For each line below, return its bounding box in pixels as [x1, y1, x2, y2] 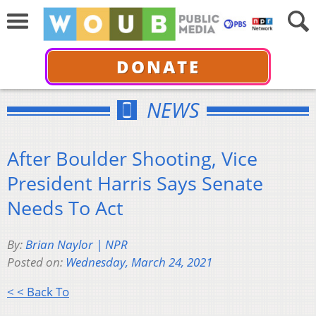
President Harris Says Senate [7, 169, 263, 196]
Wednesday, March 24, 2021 [66, 254, 212, 271]
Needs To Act [7, 194, 123, 221]
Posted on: [7, 254, 66, 271]
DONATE [116, 54, 200, 78]
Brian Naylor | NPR [25, 236, 128, 253]
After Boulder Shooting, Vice [7, 145, 257, 171]
